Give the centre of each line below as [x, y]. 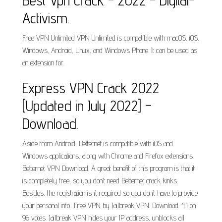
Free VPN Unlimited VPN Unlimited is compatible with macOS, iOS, [111, 38]
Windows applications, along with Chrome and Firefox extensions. [108, 156]
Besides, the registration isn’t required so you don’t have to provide [110, 193]
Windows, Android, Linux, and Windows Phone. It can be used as [110, 50]
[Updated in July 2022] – [87, 106]
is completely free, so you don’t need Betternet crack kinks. [100, 181]
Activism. [46, 18]
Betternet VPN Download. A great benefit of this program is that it [109, 168]
